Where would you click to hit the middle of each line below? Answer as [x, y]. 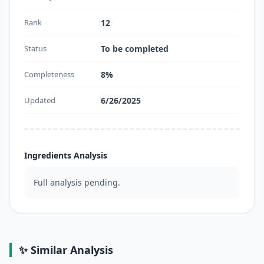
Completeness [49, 75]
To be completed [135, 49]
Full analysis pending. [77, 183]
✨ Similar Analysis [66, 250]
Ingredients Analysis [66, 156]
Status [35, 49]
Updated [40, 100]
